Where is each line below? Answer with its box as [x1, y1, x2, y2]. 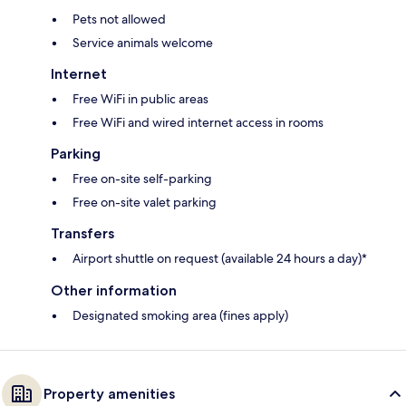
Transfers [51, 224, 114, 242]
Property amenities [43, 384, 175, 402]
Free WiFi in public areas [72, 90, 208, 107]
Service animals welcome [72, 34, 213, 51]
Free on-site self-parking [72, 169, 212, 187]
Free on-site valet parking [72, 193, 217, 210]
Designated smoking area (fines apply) [72, 306, 288, 324]
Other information [51, 281, 177, 299]
